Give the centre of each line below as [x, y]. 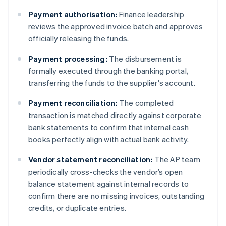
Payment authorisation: [73, 14]
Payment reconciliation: [73, 103]
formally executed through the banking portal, [108, 71]
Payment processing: [68, 59]
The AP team [176, 160]
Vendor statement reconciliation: [91, 160]
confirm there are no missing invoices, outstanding [117, 196]
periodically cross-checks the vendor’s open [106, 172]
